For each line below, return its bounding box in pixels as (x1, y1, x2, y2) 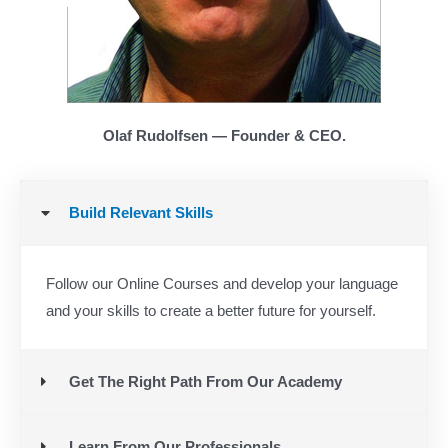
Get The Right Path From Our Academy (68, 373, 342, 390)
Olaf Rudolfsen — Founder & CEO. (102, 128, 346, 145)
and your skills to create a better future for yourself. (46, 303, 380, 320)
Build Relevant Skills (68, 205, 213, 222)
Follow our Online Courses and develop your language (46, 276, 398, 293)
